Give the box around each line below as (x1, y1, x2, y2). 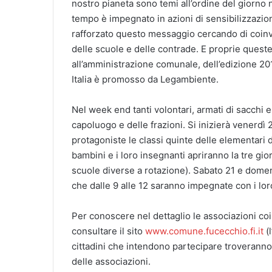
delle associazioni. (72, 255, 151, 267)
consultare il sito (72, 225, 145, 237)
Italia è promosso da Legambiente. (72, 73, 219, 85)
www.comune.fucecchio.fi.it (145, 225, 263, 237)
